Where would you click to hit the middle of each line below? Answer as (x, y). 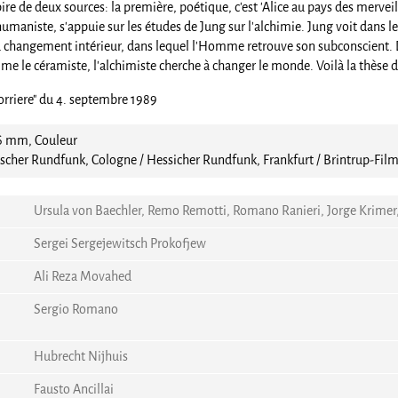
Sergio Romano (76, 310)
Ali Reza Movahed (83, 277)
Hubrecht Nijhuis (81, 357)
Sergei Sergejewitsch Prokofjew (120, 244)
